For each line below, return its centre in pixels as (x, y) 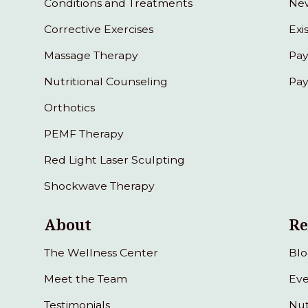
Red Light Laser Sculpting (115, 159)
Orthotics (70, 107)
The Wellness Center (101, 252)
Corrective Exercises (99, 29)
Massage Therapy (91, 55)
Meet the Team (86, 278)
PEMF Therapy (84, 133)
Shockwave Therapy (100, 186)
